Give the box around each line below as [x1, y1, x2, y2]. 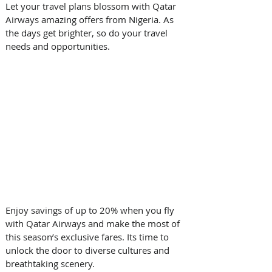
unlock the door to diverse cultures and [5, 244, 172, 257]
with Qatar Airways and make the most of [5, 217, 182, 230]
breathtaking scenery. [5, 257, 97, 270]
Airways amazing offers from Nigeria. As [5, 13, 176, 26]
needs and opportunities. [5, 40, 112, 53]
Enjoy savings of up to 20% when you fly [5, 204, 177, 217]
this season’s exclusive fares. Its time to [5, 231, 171, 243]
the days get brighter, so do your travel [5, 27, 170, 39]
